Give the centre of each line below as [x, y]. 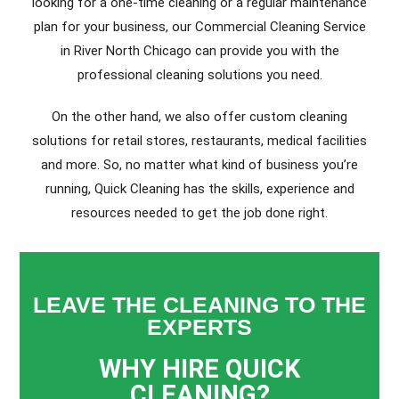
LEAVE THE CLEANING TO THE [199, 305]
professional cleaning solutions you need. [199, 75]
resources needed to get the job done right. [199, 213]
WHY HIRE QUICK [199, 369]
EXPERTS [199, 327]
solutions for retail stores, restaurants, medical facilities [199, 141]
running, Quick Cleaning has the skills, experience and [199, 189]
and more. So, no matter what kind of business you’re [199, 165]
